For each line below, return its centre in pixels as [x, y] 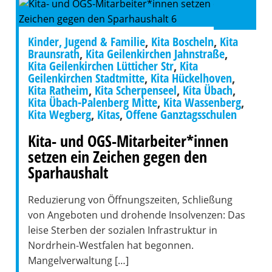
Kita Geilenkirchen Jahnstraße [155, 54]
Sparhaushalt [68, 172]
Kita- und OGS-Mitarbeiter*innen [128, 141]
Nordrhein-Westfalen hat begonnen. [110, 245]
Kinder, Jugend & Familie [86, 42]
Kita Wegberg [59, 114]
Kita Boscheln [182, 42]
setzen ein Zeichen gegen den [117, 157]
